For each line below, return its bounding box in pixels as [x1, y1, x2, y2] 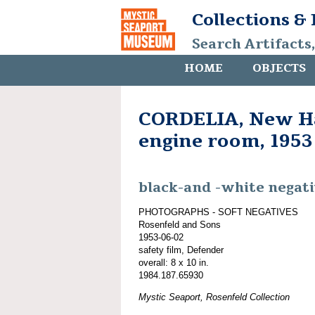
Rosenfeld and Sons [139, 219, 221, 230]
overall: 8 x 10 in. [139, 257, 209, 268]
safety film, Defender [139, 244, 224, 255]
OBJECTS [252, 60, 306, 76]
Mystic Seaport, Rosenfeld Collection [139, 291, 290, 302]
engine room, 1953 [139, 129, 313, 153]
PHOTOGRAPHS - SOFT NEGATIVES [139, 206, 298, 217]
